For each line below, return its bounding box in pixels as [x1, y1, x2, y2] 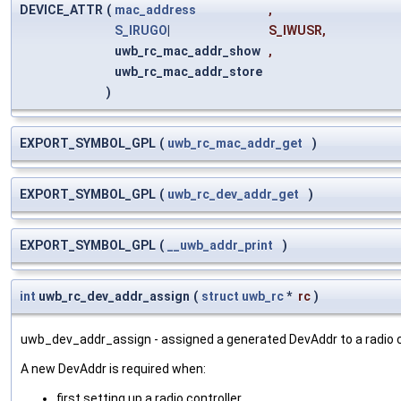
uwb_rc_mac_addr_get [167, 136, 303, 151]
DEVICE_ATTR [20, 3, 103, 18]
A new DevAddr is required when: [21, 362, 206, 377]
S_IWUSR [269, 23, 322, 38]
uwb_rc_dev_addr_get [167, 187, 299, 202]
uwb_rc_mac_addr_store [115, 64, 265, 80]
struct [201, 289, 239, 304]
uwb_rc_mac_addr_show [115, 44, 263, 59]
